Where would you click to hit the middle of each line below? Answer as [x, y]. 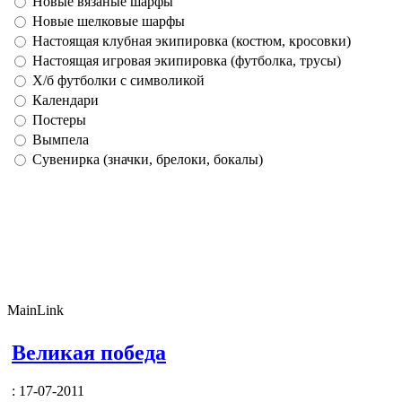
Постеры [59, 120]
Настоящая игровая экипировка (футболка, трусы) [187, 61]
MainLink [35, 310]
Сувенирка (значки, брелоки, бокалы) [148, 159]
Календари [66, 100]
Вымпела [61, 140]
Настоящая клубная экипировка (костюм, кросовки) [192, 41]
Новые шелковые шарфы [109, 21]
